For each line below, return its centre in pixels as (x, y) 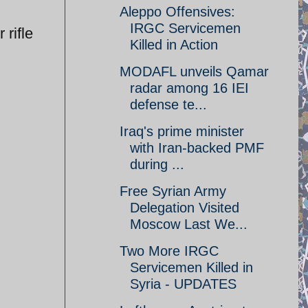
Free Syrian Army (173, 191)
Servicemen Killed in (191, 267)
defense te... (168, 104)
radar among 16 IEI (189, 88)
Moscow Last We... (189, 224)
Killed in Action (174, 45)
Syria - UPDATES (183, 284)
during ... (157, 164)
